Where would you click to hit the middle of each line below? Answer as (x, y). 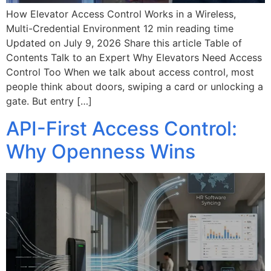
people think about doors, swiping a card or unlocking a (135, 87)
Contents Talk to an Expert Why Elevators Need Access (134, 58)
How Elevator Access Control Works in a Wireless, (121, 14)
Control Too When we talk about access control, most (130, 72)
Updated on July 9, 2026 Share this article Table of (124, 43)
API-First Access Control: (122, 128)
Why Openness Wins (101, 151)
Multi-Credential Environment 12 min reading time (120, 29)
